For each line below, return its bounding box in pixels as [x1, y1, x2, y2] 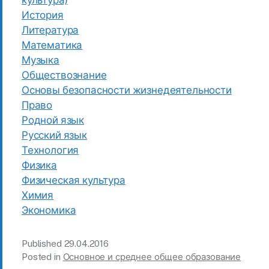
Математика [22, 39, 83, 52]
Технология [22, 144, 79, 157]
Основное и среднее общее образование [62, 252, 241, 262]
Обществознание [22, 69, 107, 82]
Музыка [22, 54, 59, 67]
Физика [22, 159, 57, 172]
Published [22, 238, 64, 249]
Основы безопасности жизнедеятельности [22, 84, 232, 97]
